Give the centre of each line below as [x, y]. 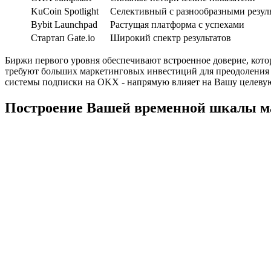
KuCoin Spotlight [65, 11]
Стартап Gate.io [63, 38]
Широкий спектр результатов [171, 38]
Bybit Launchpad [64, 24]
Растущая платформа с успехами [177, 24]
